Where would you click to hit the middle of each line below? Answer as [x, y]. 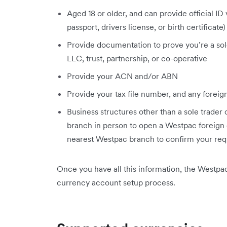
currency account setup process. [116, 183]
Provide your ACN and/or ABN [122, 76]
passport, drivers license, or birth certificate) [146, 27]
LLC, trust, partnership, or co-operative [137, 59]
